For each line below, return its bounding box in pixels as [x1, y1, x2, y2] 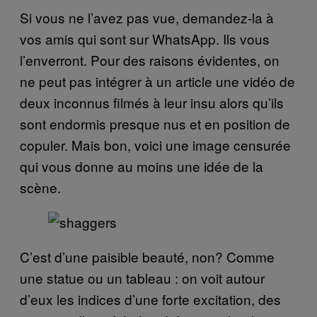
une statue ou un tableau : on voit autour [20, 268, 265, 287]
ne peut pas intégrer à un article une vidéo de [20, 71, 295, 91]
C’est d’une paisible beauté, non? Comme [20, 247, 275, 266]
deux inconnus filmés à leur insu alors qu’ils [20, 93, 284, 112]
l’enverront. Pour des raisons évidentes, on [20, 50, 279, 69]
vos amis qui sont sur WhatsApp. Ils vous [20, 29, 270, 48]
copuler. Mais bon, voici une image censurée [20, 135, 291, 154]
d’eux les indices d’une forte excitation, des [20, 289, 281, 309]
